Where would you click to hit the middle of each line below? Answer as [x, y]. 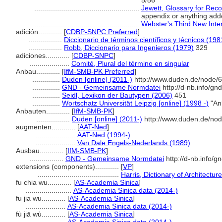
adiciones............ [44, 55]
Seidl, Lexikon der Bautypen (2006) [117, 95]
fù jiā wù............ [42, 214]
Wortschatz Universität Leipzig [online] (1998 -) [135, 103]
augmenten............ [47, 127]
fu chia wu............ [45, 182]
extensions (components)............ [68, 166]
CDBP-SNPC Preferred [102, 32]
